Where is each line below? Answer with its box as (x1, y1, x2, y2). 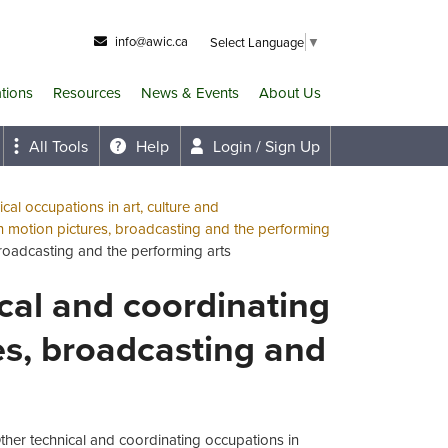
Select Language (210, 32, 304, 51)
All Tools (28, 135, 88, 157)
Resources (53, 81, 121, 103)
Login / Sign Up (213, 135, 320, 157)
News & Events (141, 81, 239, 103)
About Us (259, 81, 321, 103)
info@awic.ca (115, 32, 188, 50)
